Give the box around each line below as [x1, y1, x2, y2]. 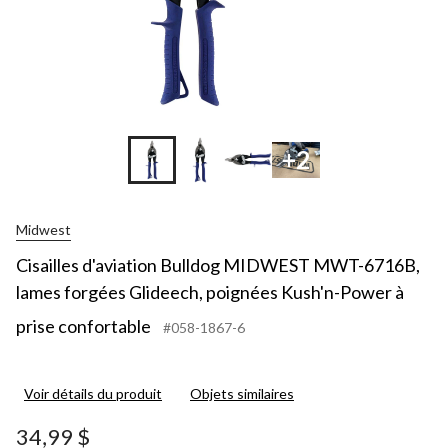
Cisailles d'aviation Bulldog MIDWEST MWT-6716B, [16, 253, 420, 276]
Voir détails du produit [24, 384, 162, 402]
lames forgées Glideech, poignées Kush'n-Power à [16, 280, 404, 303]
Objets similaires [190, 384, 294, 402]
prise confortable [16, 314, 151, 337]
